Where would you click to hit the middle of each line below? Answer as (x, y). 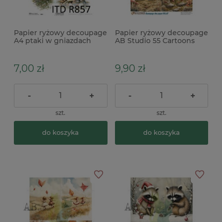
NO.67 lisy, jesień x (147, 49)
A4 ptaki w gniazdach (53, 41)
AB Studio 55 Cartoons (155, 41)
